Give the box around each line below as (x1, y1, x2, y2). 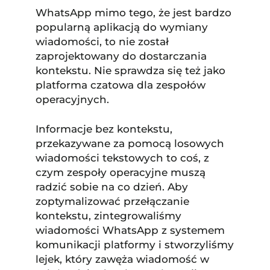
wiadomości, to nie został (35, 35, 169, 48)
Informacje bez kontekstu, (35, 122, 172, 135)
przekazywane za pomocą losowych (35, 137, 224, 149)
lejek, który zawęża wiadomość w (35, 253, 209, 265)
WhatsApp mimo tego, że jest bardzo (35, 6, 231, 19)
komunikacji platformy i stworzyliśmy (35, 238, 234, 251)
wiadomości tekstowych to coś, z (35, 151, 209, 164)
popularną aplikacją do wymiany (35, 20, 208, 33)
